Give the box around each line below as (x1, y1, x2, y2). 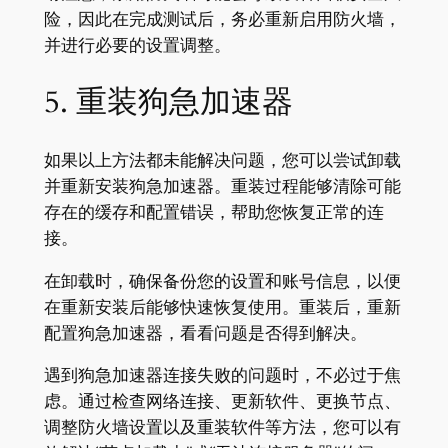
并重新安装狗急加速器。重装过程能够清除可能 (43, 175, 401, 196)
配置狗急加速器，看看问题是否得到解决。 (43, 322, 367, 343)
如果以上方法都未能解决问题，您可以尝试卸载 (43, 149, 401, 170)
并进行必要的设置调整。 (43, 35, 231, 56)
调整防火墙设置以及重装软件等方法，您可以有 (43, 417, 401, 438)
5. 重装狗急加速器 (43, 81, 293, 124)
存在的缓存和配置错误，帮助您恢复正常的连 (43, 201, 384, 222)
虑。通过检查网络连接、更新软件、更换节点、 (43, 391, 401, 412)
